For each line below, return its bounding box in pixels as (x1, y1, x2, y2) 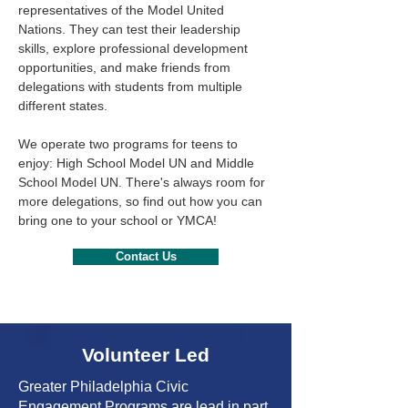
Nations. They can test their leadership (18, 22, 240, 36)
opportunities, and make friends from (18, 60, 230, 75)
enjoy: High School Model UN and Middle (18, 156, 254, 170)
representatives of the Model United (18, 3, 224, 17)
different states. (18, 98, 107, 113)
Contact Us (115, 250, 177, 263)
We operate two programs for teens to (18, 137, 238, 151)
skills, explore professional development (18, 41, 248, 56)
